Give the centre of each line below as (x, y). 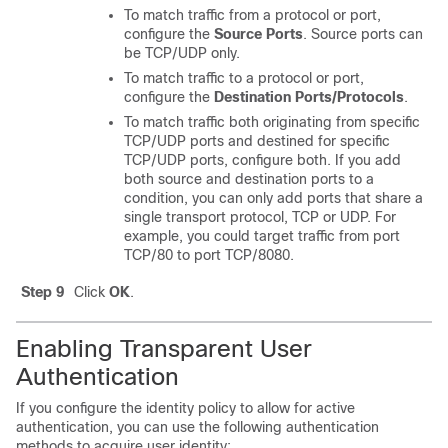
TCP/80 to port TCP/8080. (209, 255)
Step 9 (42, 292)
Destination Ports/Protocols (309, 97)
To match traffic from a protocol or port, (252, 15)
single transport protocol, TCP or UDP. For (260, 217)
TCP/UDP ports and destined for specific (257, 141)
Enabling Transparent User (164, 348)
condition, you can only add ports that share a (273, 198)
